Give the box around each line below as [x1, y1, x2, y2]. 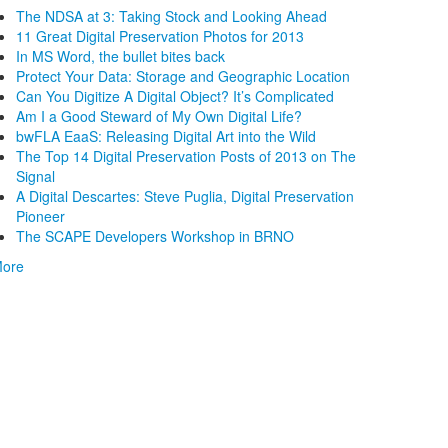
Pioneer [16, 205, 65, 226]
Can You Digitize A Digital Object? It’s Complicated [16, 85, 334, 106]
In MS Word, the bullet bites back [16, 45, 225, 66]
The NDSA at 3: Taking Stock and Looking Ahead [16, 5, 327, 26]
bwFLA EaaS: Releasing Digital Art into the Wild [16, 125, 316, 146]
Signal [16, 165, 55, 186]
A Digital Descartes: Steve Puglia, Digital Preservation [16, 185, 354, 206]
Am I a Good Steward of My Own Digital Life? [16, 105, 302, 126]
